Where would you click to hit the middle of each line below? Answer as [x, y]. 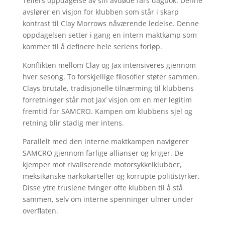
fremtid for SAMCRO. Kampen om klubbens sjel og [107, 111]
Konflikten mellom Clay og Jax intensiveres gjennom [109, 65]
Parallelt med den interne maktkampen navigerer [105, 141]
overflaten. [40, 211]
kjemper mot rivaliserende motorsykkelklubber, [102, 164]
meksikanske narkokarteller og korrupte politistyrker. [111, 176]
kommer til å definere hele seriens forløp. [92, 46]
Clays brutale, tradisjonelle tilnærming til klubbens [108, 88]
